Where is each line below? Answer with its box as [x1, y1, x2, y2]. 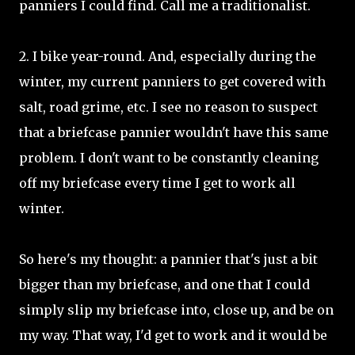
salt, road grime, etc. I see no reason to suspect [19, 99, 318, 115]
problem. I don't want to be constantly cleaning [19, 150, 319, 166]
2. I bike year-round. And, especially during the [19, 48, 316, 64]
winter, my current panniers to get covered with [19, 74, 326, 90]
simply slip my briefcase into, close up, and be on [19, 302, 334, 318]
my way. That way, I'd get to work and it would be [19, 327, 327, 343]
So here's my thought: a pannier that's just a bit [19, 251, 318, 267]
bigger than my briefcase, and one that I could [19, 277, 310, 292]
